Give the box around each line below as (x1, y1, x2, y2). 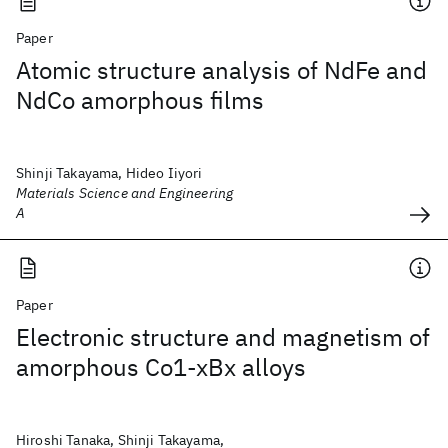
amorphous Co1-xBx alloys (16, 351, 306, 383)
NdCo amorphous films (16, 84, 264, 116)
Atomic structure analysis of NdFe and (16, 54, 427, 86)
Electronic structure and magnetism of (16, 321, 430, 353)
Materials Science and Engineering (16, 184, 234, 202)
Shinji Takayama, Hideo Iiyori (16, 164, 203, 182)
